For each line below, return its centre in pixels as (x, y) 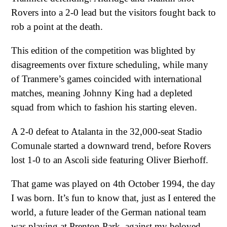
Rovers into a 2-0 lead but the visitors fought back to (113, 12)
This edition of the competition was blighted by (103, 51)
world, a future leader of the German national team (109, 212)
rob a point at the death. (57, 26)
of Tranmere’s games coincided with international (106, 79)
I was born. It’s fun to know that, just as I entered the (113, 198)
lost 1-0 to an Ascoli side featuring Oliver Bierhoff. (110, 160)
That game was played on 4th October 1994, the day (113, 184)
